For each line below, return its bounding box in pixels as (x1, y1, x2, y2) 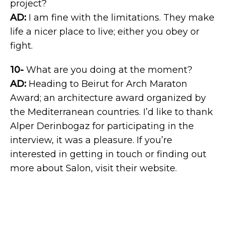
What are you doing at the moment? (24, 64, 192, 75)
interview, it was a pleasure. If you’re (10, 135, 172, 146)
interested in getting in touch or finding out (10, 149, 206, 160)
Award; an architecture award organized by (10, 92, 206, 103)
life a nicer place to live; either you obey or (10, 26, 199, 37)
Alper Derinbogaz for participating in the (10, 121, 194, 132)
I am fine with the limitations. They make (26, 12, 214, 23)
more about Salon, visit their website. (10, 163, 177, 174)
